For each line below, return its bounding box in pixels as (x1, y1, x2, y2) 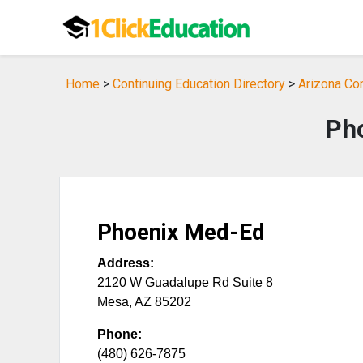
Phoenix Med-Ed (97, 219, 265, 246)
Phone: (97, 327, 142, 341)
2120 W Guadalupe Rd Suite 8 (97, 275, 273, 289)
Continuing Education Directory (113, 76, 285, 92)
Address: (97, 256, 154, 270)
